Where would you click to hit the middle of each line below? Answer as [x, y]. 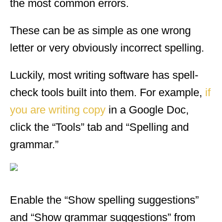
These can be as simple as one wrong [100, 30]
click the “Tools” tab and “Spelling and [99, 127]
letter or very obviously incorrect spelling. [107, 48]
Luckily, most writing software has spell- [104, 75]
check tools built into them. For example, [108, 92]
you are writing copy [58, 110]
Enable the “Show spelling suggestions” [104, 200]
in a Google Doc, [147, 110]
